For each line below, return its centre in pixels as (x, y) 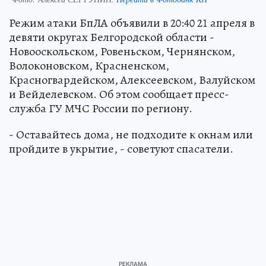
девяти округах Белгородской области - (112, 37)
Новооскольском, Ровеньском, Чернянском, (122, 51)
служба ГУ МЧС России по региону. (101, 108)
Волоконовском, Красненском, (89, 65)
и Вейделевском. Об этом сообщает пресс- (119, 94)
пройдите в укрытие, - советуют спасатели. (121, 148)
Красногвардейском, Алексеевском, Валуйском (132, 80)
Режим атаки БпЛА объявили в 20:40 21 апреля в (132, 23)
